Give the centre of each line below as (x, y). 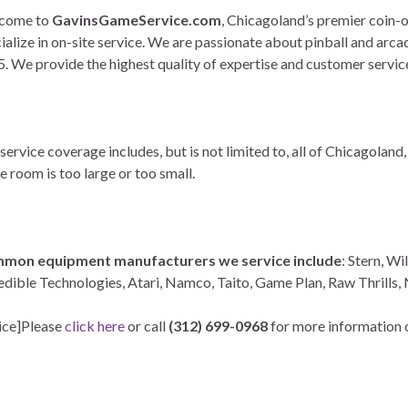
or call (147, 326)
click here (95, 326)
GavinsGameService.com (137, 20)
